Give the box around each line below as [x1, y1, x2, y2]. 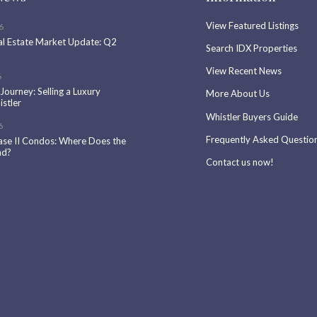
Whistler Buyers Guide [205, 110, 298, 122]
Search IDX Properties [205, 42, 297, 54]
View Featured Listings [205, 20, 299, 32]
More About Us [205, 88, 270, 100]
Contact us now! [205, 156, 274, 168]
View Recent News [205, 65, 282, 77]
